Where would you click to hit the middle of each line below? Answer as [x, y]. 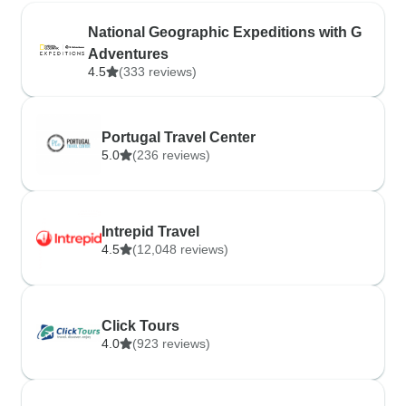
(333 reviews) [157, 72]
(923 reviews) [171, 343]
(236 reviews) [171, 155]
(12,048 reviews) [180, 249]
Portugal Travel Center [179, 137]
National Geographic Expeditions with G [224, 32]
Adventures [128, 54]
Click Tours [140, 326]
